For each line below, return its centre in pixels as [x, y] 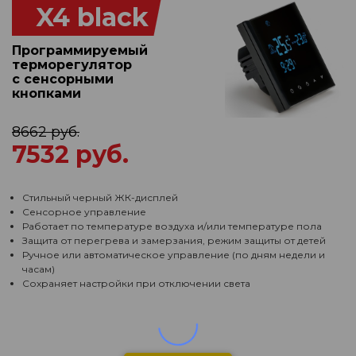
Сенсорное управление [84, 212]
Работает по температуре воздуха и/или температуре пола [172, 226]
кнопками [46, 93]
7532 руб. [70, 155]
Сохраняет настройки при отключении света [136, 283]
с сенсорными [63, 79]
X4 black [92, 17]
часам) [39, 269]
